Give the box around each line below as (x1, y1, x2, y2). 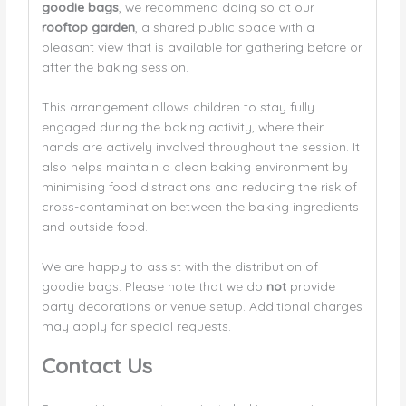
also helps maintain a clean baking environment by (41, 158, 348, 174)
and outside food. (41, 217, 148, 234)
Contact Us (41, 352, 152, 379)
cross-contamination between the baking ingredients (41, 198, 359, 214)
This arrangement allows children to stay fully (41, 98, 314, 114)
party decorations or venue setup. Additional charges (41, 297, 362, 314)
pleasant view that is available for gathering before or (41, 39, 362, 55)
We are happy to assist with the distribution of (41, 257, 318, 274)
